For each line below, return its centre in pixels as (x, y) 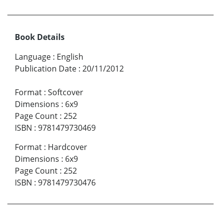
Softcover (66, 92)
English (70, 57)
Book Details (40, 37)
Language (33, 57)
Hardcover (68, 147)
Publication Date (46, 69)
